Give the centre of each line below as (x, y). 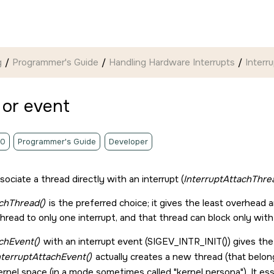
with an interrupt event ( (94, 242)
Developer (128, 142)
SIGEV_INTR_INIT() (187, 242)
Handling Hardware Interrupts (172, 62)
